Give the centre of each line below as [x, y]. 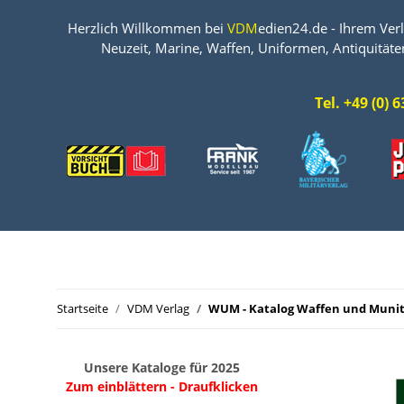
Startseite [83, 308]
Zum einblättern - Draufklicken [161, 386]
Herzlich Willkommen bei [147, 28]
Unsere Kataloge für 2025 [161, 367]
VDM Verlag [158, 308]
